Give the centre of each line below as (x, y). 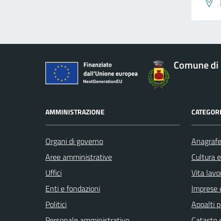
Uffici (54, 172)
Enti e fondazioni (73, 188)
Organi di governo (74, 141)
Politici (56, 204)
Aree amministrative (79, 157)
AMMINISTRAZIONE (75, 111)
